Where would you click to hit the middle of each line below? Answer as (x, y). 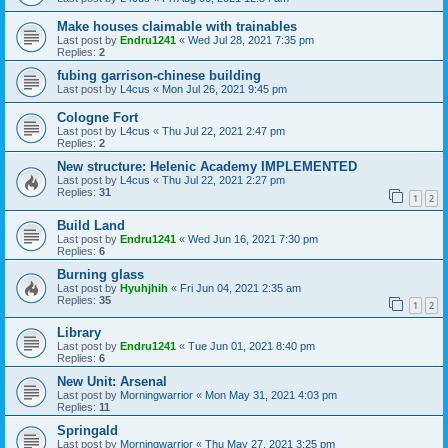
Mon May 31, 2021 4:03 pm (271, 395)
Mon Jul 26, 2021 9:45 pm (224, 88)
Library (79, 333)
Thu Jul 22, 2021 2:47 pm (223, 130)
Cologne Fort (97, 117)
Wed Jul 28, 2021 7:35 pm (251, 39)
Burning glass (100, 274)
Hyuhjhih (144, 287)
